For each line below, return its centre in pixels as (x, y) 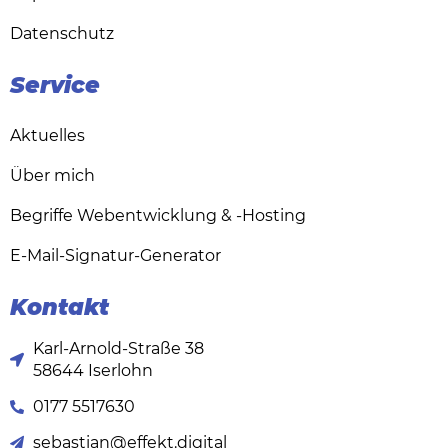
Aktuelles (47, 136)
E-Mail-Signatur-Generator (115, 256)
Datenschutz (62, 34)
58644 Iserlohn (92, 371)
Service (55, 85)
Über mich (52, 176)
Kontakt (59, 307)
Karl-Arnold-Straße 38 (118, 349)
